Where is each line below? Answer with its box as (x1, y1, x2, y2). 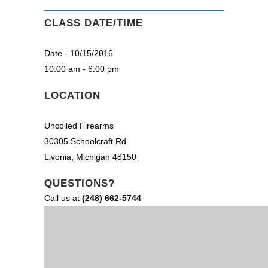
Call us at (44, 193, 82, 203)
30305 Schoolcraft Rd (44, 136, 126, 146)
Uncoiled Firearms (44, 121, 114, 130)
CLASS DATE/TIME (44, 17, 143, 29)
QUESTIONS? (44, 178, 115, 189)
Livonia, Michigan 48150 (44, 152, 136, 162)
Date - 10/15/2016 (44, 48, 113, 58)
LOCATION (44, 90, 100, 101)
